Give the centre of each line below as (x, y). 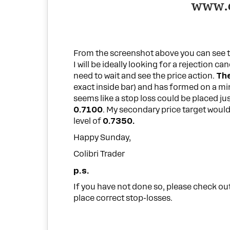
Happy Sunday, (102, 137)
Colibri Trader (99, 154)
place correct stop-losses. (123, 198)
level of (88, 121)
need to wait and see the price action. (145, 76)
